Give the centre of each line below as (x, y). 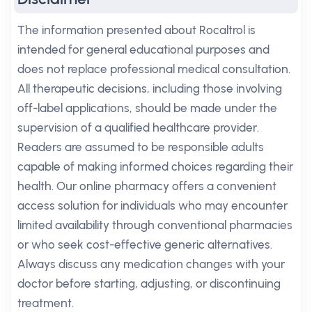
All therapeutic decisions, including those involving (150, 88)
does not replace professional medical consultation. (154, 69)
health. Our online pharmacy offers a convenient (147, 186)
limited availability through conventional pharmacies (155, 225)
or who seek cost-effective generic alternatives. (145, 244)
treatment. (46, 303)
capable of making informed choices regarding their (155, 166)
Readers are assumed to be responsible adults (141, 147)
